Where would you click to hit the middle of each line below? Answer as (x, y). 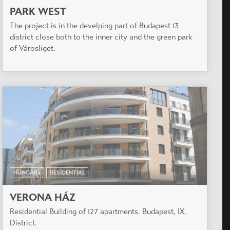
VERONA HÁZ (43, 197)
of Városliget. (33, 48)
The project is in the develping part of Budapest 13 (94, 25)
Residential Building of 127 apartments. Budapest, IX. (98, 211)
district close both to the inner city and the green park (101, 37)
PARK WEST (38, 11)
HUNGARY (27, 172)
